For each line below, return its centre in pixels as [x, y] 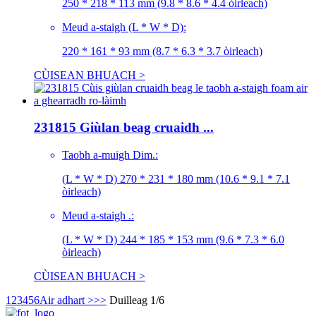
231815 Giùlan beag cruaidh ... [124, 128]
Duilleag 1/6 [137, 300]
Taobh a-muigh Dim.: [110, 155]
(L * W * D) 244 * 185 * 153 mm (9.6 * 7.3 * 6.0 [173, 240]
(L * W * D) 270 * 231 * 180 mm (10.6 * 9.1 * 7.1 [176, 179]
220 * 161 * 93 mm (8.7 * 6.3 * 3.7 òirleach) [162, 51]
